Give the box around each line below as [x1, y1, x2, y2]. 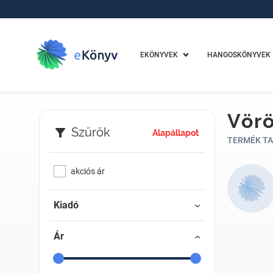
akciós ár [70, 166, 105, 176]
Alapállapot [152, 128, 199, 138]
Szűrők [71, 125, 110, 140]
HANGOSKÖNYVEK [207, 51, 271, 59]
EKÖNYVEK [140, 51, 178, 59]
